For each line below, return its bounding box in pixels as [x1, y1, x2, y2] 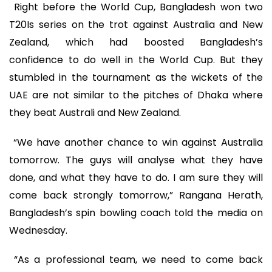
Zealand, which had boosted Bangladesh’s [9, 35, 263, 50]
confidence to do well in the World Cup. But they [9, 53, 263, 67]
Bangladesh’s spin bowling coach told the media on [9, 205, 263, 220]
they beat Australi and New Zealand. [9, 106, 181, 120]
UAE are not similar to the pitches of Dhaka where [9, 88, 263, 103]
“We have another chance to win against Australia [13, 135, 263, 149]
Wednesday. [9, 223, 67, 237]
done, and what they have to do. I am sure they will [9, 170, 263, 185]
